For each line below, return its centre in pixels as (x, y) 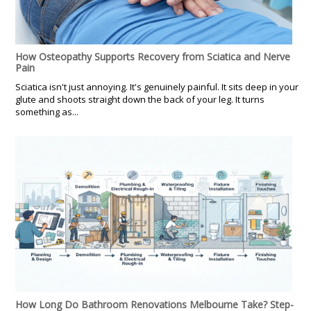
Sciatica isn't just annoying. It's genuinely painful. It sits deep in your (157, 86)
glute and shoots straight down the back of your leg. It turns (140, 99)
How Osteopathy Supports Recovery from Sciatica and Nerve (153, 56)
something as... (47, 111)
